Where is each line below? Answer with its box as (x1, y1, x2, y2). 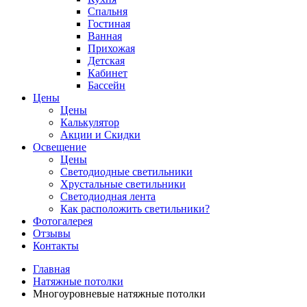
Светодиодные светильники (60, 166, 193, 178)
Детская (88, 55, 125, 67)
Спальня (88, 5, 127, 18)
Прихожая (88, 42, 135, 55)
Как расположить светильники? (60, 203, 210, 215)
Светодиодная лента (60, 191, 156, 203)
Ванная (88, 30, 122, 42)
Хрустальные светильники (60, 178, 186, 191)
